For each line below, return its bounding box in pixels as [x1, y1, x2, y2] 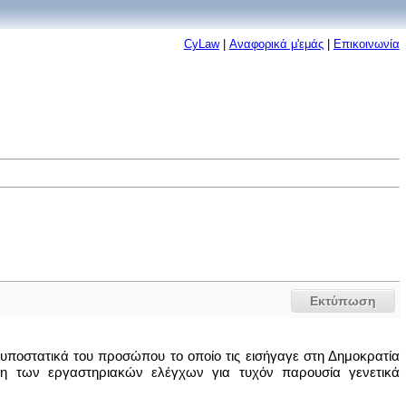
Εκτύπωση [310, 294, 377, 308]
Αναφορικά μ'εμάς [228, 37, 324, 51]
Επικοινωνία [333, 37, 400, 51]
